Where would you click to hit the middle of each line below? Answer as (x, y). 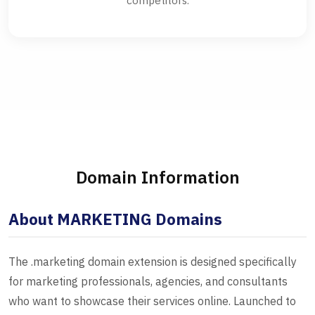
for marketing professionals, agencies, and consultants (148, 282)
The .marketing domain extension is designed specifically (153, 262)
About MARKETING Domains (115, 219)
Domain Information (157, 178)
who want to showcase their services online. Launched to (152, 301)
